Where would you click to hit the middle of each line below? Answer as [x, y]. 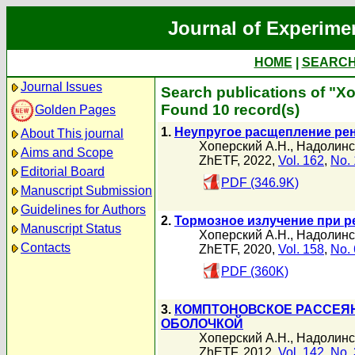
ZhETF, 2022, [239, 160]
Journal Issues [61, 87]
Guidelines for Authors [83, 210]
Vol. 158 [301, 249]
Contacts [46, 248]
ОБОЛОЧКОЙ [202, 324]
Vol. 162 [301, 160]
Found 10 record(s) [230, 110]
